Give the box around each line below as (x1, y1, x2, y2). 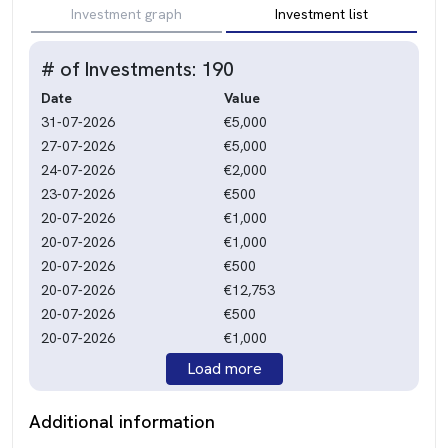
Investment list (275, 4, 368, 23)
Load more (186, 357, 262, 379)
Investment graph (71, 4, 182, 23)
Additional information (29, 409, 215, 433)
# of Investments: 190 (41, 55, 234, 82)
